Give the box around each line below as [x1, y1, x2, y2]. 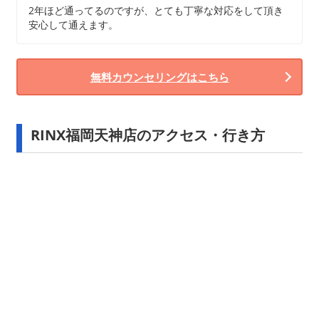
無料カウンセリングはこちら [90, 69, 229, 84]
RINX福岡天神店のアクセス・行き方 [31, 125, 265, 145]
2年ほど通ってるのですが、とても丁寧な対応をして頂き [28, 4, 283, 17]
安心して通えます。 [28, 18, 118, 31]
